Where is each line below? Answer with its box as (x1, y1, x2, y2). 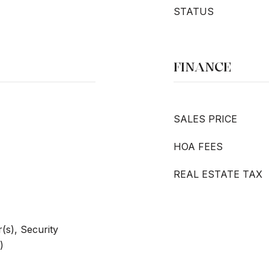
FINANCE (174, 59, 231, 75)
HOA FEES (174, 141, 223, 153)
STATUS (174, 5, 214, 17)
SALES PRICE (174, 113, 237, 125)
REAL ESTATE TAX (174, 168, 262, 180)
